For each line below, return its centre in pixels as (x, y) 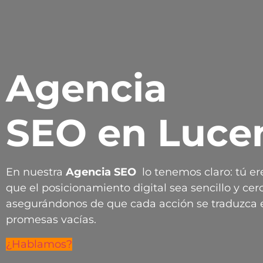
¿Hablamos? (39, 244)
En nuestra (34, 172)
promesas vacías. (51, 220)
